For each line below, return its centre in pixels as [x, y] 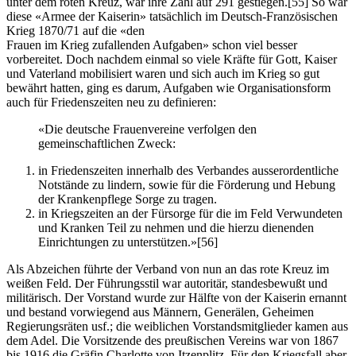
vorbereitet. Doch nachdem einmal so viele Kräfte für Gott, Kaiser [172, 60]
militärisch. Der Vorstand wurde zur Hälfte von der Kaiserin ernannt [176, 298]
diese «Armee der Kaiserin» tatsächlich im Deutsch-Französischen [172, 17]
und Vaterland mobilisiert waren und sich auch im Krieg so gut [163, 74]
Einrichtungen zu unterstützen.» [118, 242]
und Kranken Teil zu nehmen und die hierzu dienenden [176, 228]
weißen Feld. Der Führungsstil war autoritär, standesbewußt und [167, 284]
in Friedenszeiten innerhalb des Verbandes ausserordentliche [188, 171]
